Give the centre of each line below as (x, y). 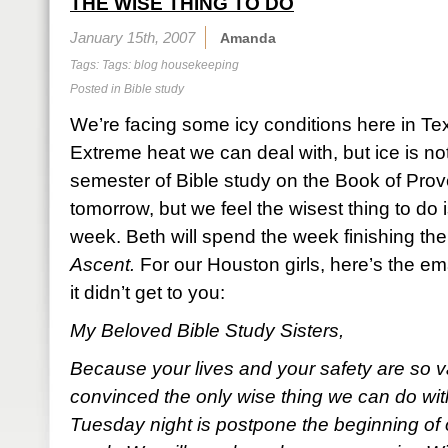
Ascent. (102, 264)
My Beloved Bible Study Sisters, (207, 330)
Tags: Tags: (102, 65)
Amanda (248, 38)
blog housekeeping (186, 65)
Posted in (97, 89)
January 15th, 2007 (132, 37)
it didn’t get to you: (147, 292)
